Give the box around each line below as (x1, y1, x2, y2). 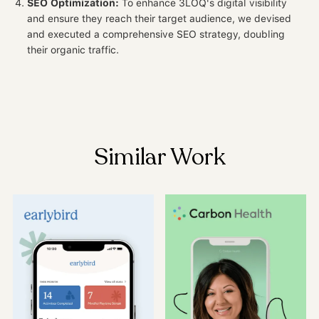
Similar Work (93, 142, 226, 174)
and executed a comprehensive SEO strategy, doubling (27, 28, 285, 41)
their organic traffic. (27, 44, 119, 56)
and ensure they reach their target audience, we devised (27, 13, 291, 25)
